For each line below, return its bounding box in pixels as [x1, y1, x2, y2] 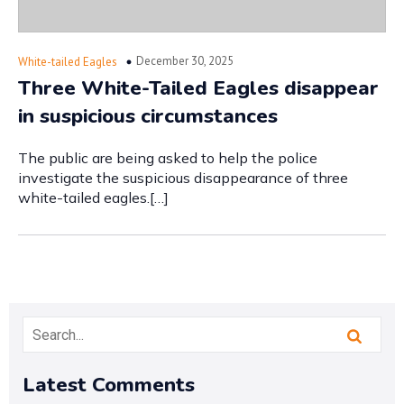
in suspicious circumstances [18, 102, 278, 130]
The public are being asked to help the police [18, 149, 317, 167]
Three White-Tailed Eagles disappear [18, 74, 379, 102]
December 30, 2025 [136, 52, 234, 69]
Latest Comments [23, 371, 195, 399]
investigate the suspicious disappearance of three [18, 169, 348, 187]
